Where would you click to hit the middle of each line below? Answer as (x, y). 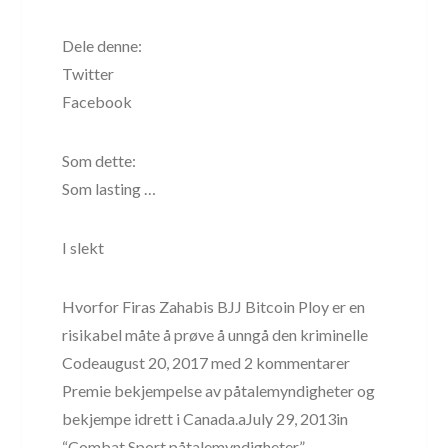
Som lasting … (109, 188)
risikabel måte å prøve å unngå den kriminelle (215, 334)
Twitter (88, 73)
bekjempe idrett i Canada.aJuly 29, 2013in (205, 418)
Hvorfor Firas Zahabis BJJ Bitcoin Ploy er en (214, 306)
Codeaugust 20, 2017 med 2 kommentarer (206, 362)
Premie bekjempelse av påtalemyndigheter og (219, 390)
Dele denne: (102, 45)
